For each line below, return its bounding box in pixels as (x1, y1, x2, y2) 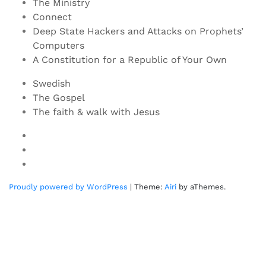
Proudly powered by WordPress (9, 182, 128, 192)
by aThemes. (176, 182, 226, 192)
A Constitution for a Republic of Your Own (33, 54, 227, 66)
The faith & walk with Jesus (33, 106, 160, 118)
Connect (33, 11, 72, 23)
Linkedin (32, 158, 71, 170)
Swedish (33, 78, 71, 90)
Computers (33, 40, 84, 52)
